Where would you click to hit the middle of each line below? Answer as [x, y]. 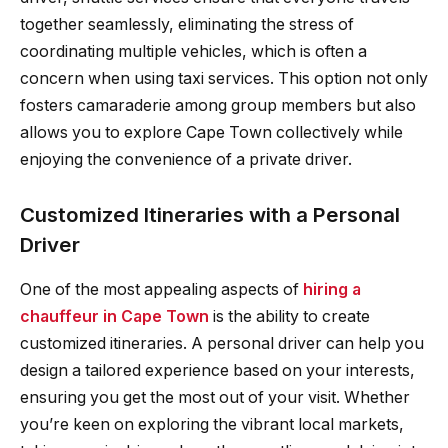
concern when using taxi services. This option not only [224, 78]
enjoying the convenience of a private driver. [186, 159]
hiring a [332, 289]
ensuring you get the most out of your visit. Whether [215, 397]
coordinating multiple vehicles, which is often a [193, 51]
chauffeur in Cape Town [114, 316]
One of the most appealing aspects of [161, 289]
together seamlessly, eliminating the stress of [187, 24]
